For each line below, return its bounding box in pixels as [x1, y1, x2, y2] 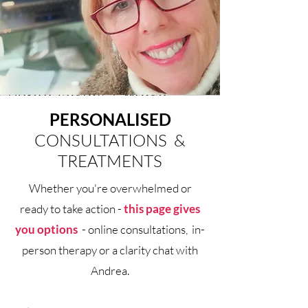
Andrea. [91, 263, 129, 278]
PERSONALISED [49, 109, 171, 130]
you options [15, 222, 78, 237]
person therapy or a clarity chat [22, 243, 174, 258]
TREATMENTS [58, 151, 162, 172]
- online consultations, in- [82, 222, 205, 237]
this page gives [124, 201, 200, 217]
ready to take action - [20, 201, 124, 217]
